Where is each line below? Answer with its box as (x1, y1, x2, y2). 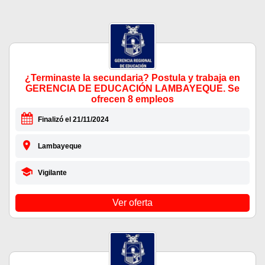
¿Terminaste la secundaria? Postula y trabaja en (25, 73, 240, 83)
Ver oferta (112, 198, 153, 208)
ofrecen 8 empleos (91, 94, 174, 105)
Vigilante (37, 169, 67, 177)
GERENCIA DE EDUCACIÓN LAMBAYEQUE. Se (25, 83, 240, 94)
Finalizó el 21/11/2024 (37, 115, 109, 124)
